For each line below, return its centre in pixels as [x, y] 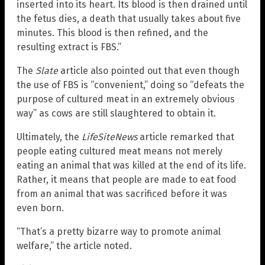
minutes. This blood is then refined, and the [112, 33]
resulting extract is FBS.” [69, 47]
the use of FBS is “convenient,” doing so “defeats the [130, 85]
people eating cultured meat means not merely [119, 151]
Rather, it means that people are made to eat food [127, 179]
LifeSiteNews [109, 137]
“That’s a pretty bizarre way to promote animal [119, 231]
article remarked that [186, 137]
